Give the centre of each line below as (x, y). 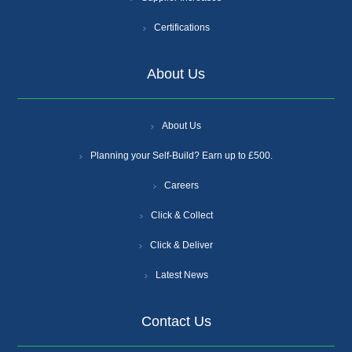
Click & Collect (181, 216)
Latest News (181, 275)
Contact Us (176, 322)
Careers (181, 186)
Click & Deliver (181, 246)
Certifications (181, 28)
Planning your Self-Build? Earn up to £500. (181, 156)
